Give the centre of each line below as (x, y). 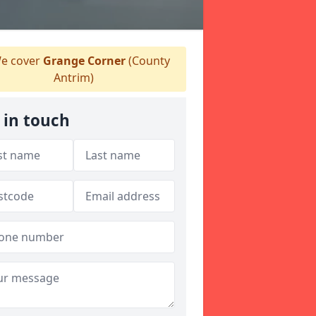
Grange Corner (84, 61)
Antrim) (73, 78)
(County (148, 61)
